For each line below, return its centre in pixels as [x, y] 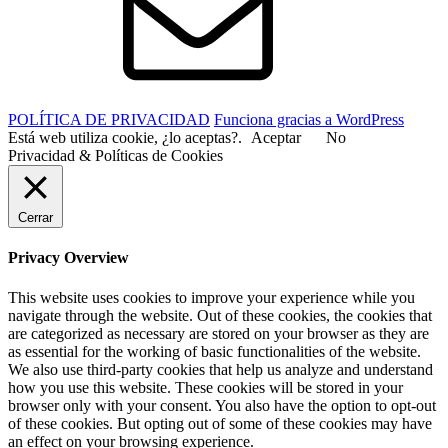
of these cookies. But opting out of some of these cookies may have [220, 423]
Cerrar [35, 217]
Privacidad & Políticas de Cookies [115, 155]
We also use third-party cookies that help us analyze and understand [220, 369]
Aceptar [276, 137]
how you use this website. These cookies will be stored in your [205, 387]
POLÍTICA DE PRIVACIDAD [109, 119]
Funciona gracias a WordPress [309, 119]
